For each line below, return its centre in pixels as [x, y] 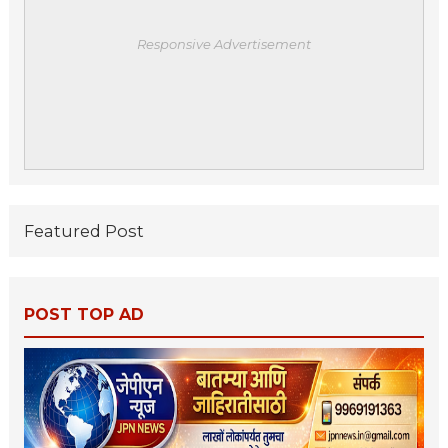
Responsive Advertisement [223, 43]
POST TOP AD [83, 314]
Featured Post [83, 230]
